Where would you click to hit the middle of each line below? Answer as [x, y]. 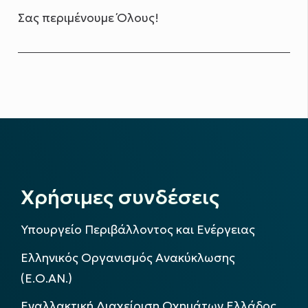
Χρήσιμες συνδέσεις [120, 197]
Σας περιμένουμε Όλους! [89, 18]
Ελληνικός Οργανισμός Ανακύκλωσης [128, 257]
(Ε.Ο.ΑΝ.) [46, 278]
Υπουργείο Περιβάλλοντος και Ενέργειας [138, 230]
